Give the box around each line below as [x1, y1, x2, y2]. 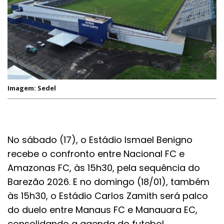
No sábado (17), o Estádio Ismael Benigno [7, 133, 192, 146]
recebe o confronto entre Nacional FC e [7, 147, 184, 160]
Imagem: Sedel [7, 83, 56, 92]
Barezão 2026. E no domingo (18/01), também [7, 175, 209, 188]
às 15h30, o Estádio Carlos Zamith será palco [7, 189, 208, 202]
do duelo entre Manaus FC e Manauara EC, [7, 203, 197, 216]
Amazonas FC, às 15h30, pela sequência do [7, 161, 200, 174]
